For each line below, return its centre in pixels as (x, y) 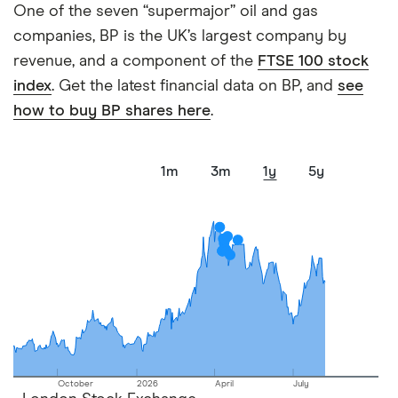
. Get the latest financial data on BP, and (195, 86)
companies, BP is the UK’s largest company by (180, 36)
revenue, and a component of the (135, 61)
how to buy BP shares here (112, 111)
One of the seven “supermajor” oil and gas (166, 12)
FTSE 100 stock (313, 61)
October (75, 384)
